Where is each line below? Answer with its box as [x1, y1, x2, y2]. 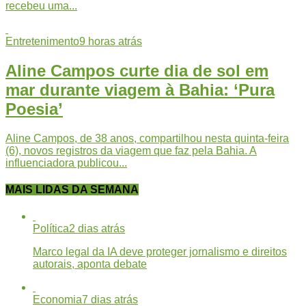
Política [33, 223, 69, 235]
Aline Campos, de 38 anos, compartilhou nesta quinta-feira [5, 132, 289, 144]
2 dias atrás [69, 223, 125, 235]
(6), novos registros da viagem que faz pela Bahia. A [5, 144, 257, 156]
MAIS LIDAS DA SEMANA [5, 183, 139, 195]
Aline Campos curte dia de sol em [5, 61, 268, 80]
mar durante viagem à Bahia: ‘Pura [5, 80, 275, 99]
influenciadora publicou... [5, 156, 127, 169]
